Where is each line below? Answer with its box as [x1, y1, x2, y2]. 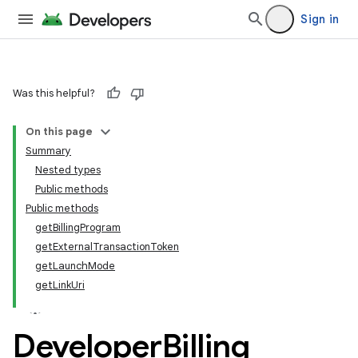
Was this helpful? [13, 86, 95, 100]
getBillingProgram [35, 221, 121, 234]
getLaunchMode [35, 259, 115, 272]
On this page [26, 125, 93, 138]
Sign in [300, 12, 339, 26]
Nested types [35, 163, 101, 177]
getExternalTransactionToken [35, 240, 179, 253]
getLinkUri [35, 278, 85, 292]
